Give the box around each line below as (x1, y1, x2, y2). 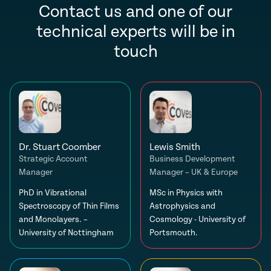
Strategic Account (19, 154, 88, 165)
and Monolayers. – (19, 215, 88, 225)
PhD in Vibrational (19, 188, 87, 198)
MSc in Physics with (149, 188, 223, 198)
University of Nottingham (19, 228, 114, 238)
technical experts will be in (36, 22, 235, 42)
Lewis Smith (149, 142, 200, 154)
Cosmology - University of (149, 215, 246, 225)
